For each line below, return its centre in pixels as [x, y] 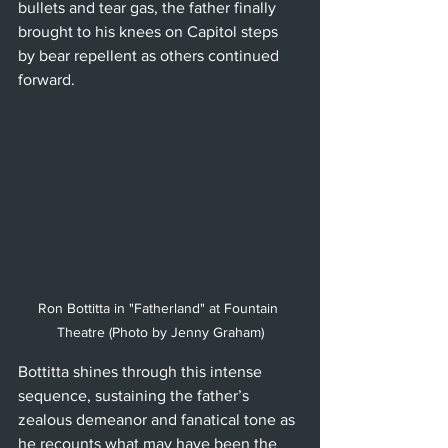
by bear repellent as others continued [150, 55]
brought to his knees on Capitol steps [150, 31]
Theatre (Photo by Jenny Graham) [160, 331]
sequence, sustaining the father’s [135, 395]
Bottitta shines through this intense [142, 371]
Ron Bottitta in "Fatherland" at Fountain [160, 307]
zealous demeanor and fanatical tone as [158, 419]
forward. [46, 79]
